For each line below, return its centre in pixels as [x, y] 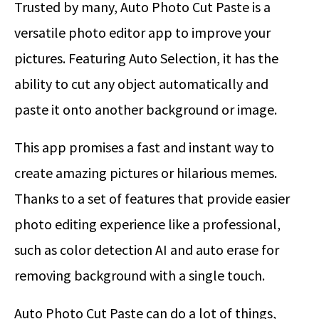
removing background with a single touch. [140, 276]
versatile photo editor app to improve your [142, 33]
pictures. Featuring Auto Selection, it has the [146, 58]
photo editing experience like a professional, [147, 224]
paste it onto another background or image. [146, 110]
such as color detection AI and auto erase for [147, 250]
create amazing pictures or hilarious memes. [146, 173]
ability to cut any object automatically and [141, 84]
